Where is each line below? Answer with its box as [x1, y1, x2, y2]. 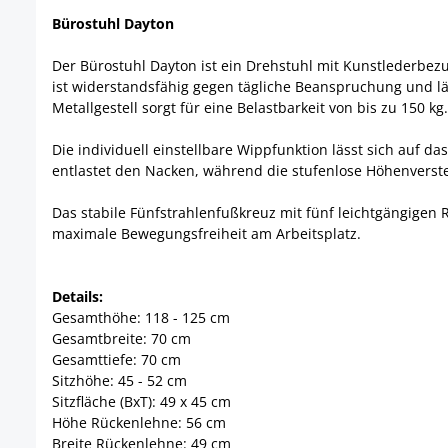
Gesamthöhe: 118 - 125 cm [52, 308, 230, 328]
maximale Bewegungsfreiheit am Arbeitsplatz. [52, 224, 361, 244]
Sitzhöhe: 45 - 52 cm [52, 371, 187, 391]
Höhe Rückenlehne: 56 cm [52, 413, 226, 433]
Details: [52, 287, 103, 307]
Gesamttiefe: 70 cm [52, 350, 181, 370]
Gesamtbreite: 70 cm [52, 329, 191, 349]
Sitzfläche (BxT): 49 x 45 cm [52, 392, 231, 412]
